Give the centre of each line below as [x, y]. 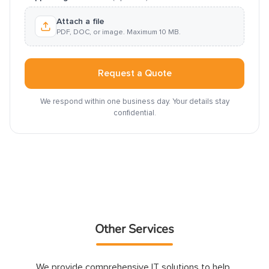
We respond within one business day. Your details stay [134, 101]
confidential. [134, 113]
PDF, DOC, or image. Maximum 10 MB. [119, 32]
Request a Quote [134, 73]
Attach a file [80, 21]
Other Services [134, 229]
